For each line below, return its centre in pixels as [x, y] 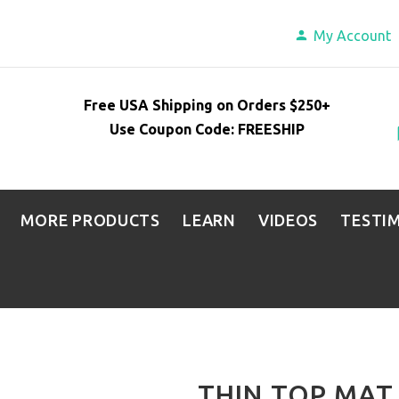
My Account [353, 36]
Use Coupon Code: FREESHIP [208, 129]
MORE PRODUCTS [90, 220]
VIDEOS [288, 220]
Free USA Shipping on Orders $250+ [208, 105]
